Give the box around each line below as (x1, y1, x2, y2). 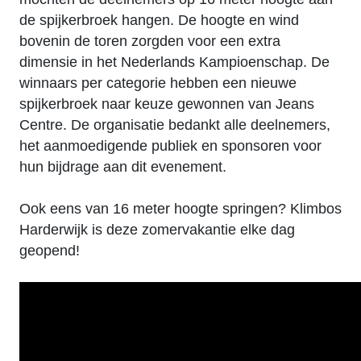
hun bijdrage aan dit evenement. (19, 159, 226, 175)
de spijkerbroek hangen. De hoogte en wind (19, 12, 299, 28)
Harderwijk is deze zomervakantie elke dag (19, 222, 295, 238)
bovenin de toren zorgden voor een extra (19, 33, 280, 49)
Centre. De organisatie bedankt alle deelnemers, (19, 117, 330, 133)
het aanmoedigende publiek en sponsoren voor (19, 138, 322, 154)
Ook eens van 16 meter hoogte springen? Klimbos (19, 201, 342, 217)
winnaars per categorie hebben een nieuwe (19, 75, 297, 91)
